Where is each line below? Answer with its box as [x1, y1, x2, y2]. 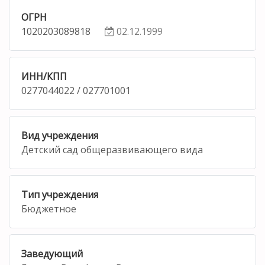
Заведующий [21, 247, 83, 260]
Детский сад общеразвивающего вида [21, 143, 203, 156]
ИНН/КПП [21, 69, 67, 83]
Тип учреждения [21, 188, 98, 201]
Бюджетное [21, 202, 76, 215]
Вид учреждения [21, 128, 98, 142]
